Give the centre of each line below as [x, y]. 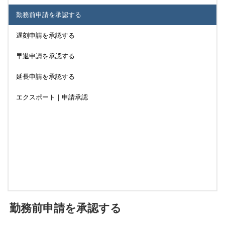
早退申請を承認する [45, 56]
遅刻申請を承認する [45, 35]
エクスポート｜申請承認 [52, 97]
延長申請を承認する [45, 76]
